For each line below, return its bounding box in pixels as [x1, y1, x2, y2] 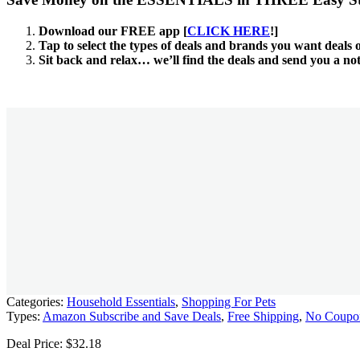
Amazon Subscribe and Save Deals [43, 309, 221, 324]
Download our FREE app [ [39, 23, 187, 38]
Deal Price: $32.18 [6, 337, 101, 351]
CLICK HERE [187, 23, 270, 38]
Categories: [6, 295, 63, 309]
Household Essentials [67, 295, 175, 309]
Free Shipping [227, 309, 299, 324]
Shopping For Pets [182, 295, 276, 309]
